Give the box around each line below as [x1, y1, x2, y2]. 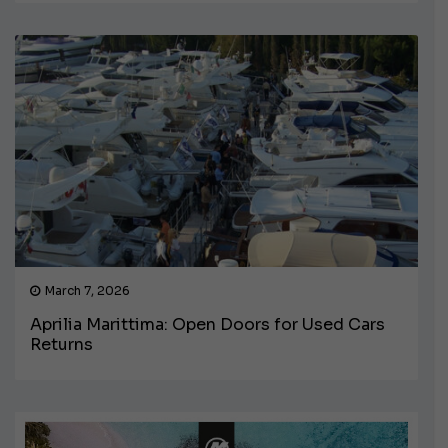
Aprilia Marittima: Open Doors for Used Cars [30, 314, 385, 336]
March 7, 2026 [45, 283, 130, 299]
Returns [30, 334, 93, 356]
